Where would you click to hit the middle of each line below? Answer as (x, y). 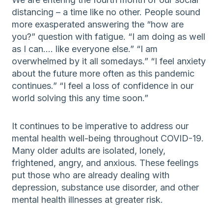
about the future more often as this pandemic (103, 73)
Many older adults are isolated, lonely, (89, 150)
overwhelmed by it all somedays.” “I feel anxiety (109, 61)
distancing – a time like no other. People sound (106, 12)
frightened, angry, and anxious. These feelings (105, 163)
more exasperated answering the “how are (98, 24)
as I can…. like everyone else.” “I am (85, 49)
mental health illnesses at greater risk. (87, 199)
